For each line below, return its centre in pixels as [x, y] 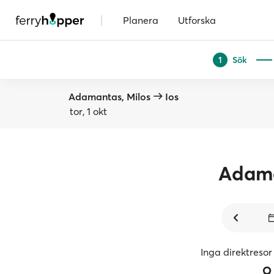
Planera [141, 20]
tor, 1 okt [88, 111]
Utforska [197, 20]
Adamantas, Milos [109, 97]
